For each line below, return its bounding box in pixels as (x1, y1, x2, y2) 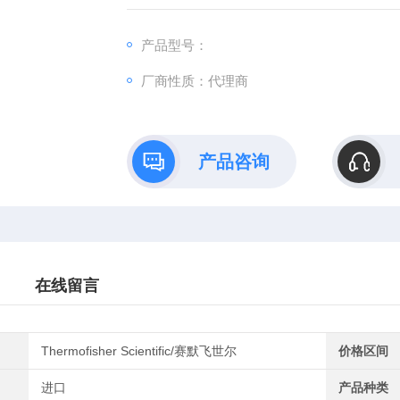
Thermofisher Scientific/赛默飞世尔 (41, 344, 237, 358)
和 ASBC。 (126, 8, 194, 23)
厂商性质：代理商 (140, 73, 248, 88)
